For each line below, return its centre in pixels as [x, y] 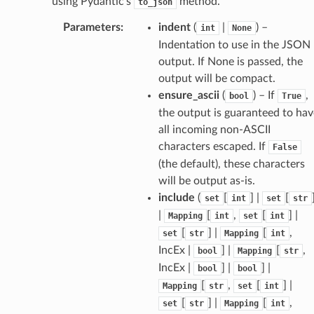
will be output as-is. [206, 180]
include [176, 197]
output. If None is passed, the [230, 61]
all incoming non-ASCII [214, 129]
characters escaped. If [213, 146]
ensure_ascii [189, 95]
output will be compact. [217, 78]
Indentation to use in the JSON [234, 45]
